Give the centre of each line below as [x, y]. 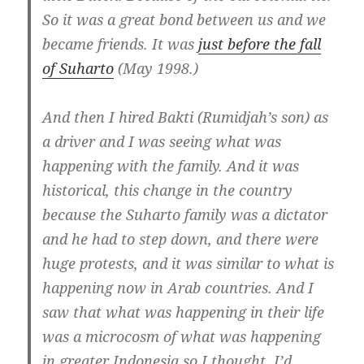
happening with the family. [133, 166]
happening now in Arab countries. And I [178, 288]
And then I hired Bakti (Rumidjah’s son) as [186, 117]
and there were [268, 239]
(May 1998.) [156, 69]
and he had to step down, [130, 239]
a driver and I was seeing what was [162, 142]
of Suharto [78, 69]
